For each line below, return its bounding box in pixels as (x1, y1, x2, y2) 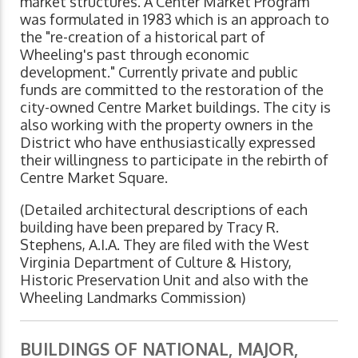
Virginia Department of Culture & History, (20, 253, 292, 272)
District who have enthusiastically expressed (20, 133, 316, 152)
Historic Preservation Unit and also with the (20, 271, 308, 289)
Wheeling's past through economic (20, 46, 249, 64)
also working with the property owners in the (20, 116, 313, 134)
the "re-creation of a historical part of (20, 28, 265, 46)
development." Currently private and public (20, 63, 298, 82)
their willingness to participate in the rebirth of (20, 151, 328, 169)
